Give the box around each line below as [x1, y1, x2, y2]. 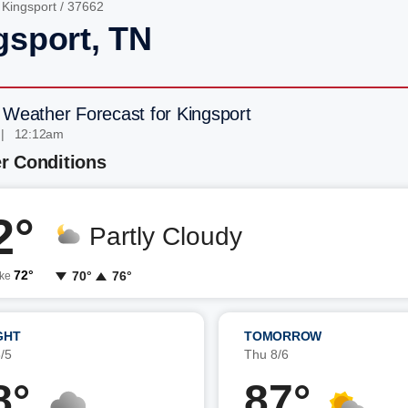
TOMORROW [244, 329, 321, 343]
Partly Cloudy [89, 222, 242, 250]
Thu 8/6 [244, 347, 289, 362]
